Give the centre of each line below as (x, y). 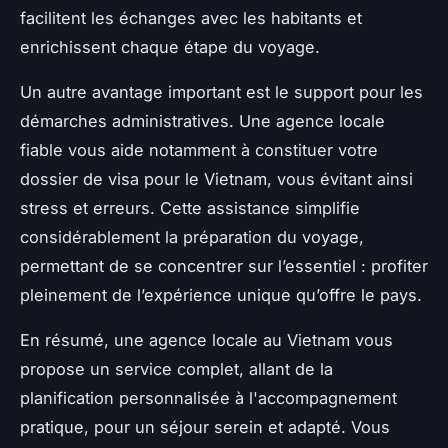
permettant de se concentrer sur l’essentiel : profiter (224, 266)
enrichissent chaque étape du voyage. (170, 47)
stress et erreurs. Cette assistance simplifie (190, 208)
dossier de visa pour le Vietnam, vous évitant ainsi (216, 179)
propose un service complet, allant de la (176, 369)
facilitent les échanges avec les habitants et (191, 18)
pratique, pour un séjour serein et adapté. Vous (205, 427)
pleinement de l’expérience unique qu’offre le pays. (221, 295)
